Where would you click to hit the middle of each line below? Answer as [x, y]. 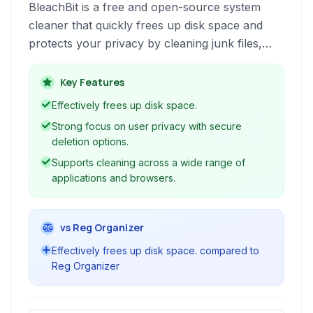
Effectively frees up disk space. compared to [155, 250]
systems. [51, 98]
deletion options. [90, 141]
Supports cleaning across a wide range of [148, 162]
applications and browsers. [114, 178]
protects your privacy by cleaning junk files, [145, 43]
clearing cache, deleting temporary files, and [146, 61]
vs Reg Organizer [102, 227]
